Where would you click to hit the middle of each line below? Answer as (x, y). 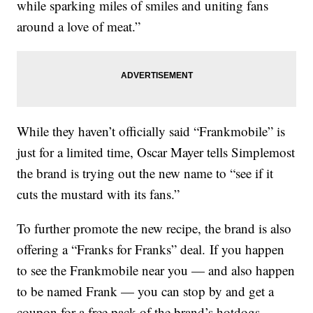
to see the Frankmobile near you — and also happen (156, 270)
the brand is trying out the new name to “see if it (145, 173)
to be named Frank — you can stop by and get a (146, 291)
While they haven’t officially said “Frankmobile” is (151, 131)
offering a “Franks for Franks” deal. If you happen (151, 249)
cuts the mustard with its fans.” (99, 194)
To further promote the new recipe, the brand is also (154, 228)
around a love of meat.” (79, 26)
